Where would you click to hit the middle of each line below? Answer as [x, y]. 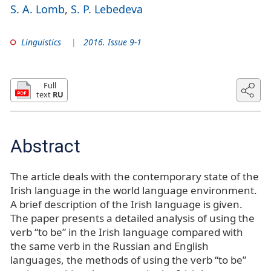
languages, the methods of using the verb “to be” [128, 260]
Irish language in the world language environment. [134, 191]
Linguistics [41, 42]
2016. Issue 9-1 [113, 42]
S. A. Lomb [38, 9]
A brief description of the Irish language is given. [126, 204]
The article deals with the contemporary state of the [135, 177]
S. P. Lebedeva [107, 9]
